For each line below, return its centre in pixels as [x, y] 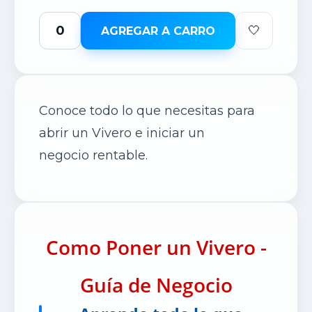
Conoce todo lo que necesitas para [147, 111]
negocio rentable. [93, 155]
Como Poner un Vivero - [156, 247]
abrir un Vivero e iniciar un [122, 133]
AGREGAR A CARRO [158, 31]
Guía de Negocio [156, 285]
